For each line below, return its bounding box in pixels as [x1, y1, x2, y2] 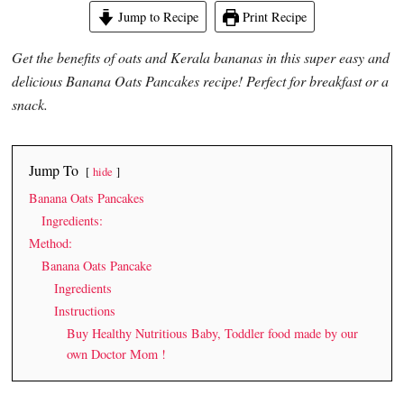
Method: [29, 234, 73, 252]
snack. [12, 94, 49, 114]
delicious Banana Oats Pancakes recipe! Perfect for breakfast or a [12, 70, 390, 90]
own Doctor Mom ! [67, 344, 167, 363]
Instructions [54, 301, 116, 319]
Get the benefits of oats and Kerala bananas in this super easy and [12, 47, 390, 67]
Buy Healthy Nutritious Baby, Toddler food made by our [67, 324, 359, 342]
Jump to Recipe [114, 7, 198, 25]
